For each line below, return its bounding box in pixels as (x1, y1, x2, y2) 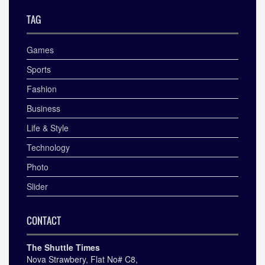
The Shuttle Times (27, 241, 100, 253)
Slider (27, 180, 48, 192)
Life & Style (27, 121, 69, 134)
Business (27, 102, 60, 114)
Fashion (27, 82, 57, 95)
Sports (27, 63, 51, 75)
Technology (27, 141, 70, 153)
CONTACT (27, 213, 61, 228)
